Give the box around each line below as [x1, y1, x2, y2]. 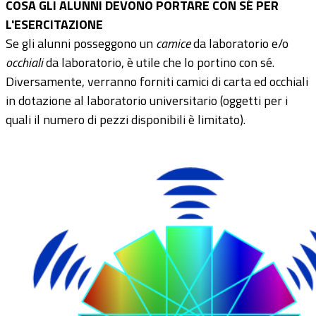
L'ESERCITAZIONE [6, 15, 103, 34]
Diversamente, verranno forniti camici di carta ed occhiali [6, 72, 308, 91]
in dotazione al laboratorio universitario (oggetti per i [6, 91, 288, 110]
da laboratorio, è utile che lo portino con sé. [46, 53, 274, 72]
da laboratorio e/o [193, 34, 288, 53]
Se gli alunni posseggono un [6, 34, 156, 53]
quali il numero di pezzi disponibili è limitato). [6, 110, 245, 129]
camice [156, 34, 193, 53]
